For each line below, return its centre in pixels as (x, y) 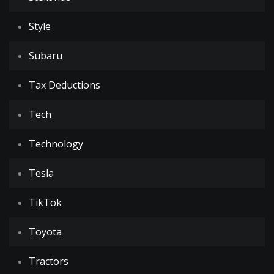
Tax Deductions (65, 85)
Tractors (49, 261)
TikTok (45, 202)
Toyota (45, 232)
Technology (56, 144)
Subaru (46, 56)
